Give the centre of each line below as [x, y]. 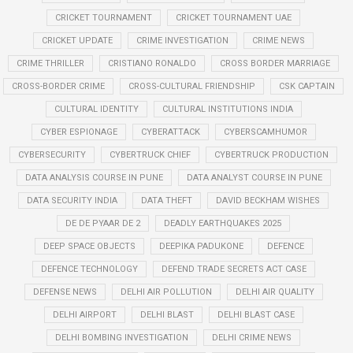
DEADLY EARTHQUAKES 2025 [223, 223]
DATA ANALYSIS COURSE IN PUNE [94, 178]
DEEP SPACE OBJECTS [89, 246]
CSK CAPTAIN [307, 86]
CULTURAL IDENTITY [96, 109]
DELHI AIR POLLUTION [166, 292]
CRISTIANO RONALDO [152, 63]
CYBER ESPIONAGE [78, 132]
